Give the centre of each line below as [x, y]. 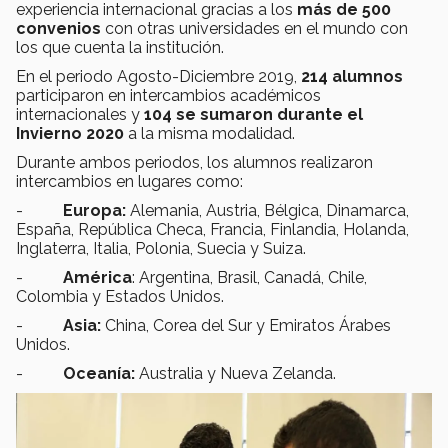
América [97, 277]
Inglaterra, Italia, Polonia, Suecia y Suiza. [161, 248]
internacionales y [80, 114]
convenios [58, 28]
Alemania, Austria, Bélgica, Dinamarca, [269, 210]
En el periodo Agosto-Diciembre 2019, [158, 76]
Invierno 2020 [70, 133]
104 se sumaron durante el [253, 114]
